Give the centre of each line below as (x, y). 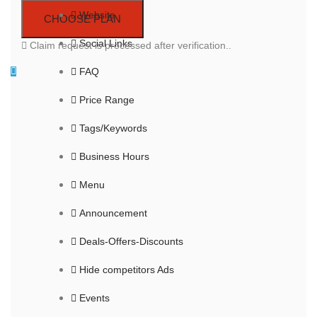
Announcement (113, 213)
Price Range (107, 100)
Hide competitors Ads (127, 270)
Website (97, 15)
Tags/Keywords (113, 128)
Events (94, 298)
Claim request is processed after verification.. (129, 46)
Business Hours (114, 157)
